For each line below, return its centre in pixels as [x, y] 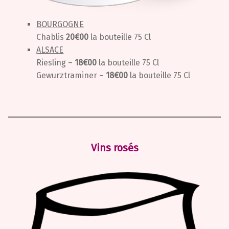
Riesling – [56, 62]
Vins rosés [114, 147]
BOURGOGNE [60, 24]
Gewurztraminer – [71, 75]
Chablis [51, 37]
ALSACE [50, 50]
